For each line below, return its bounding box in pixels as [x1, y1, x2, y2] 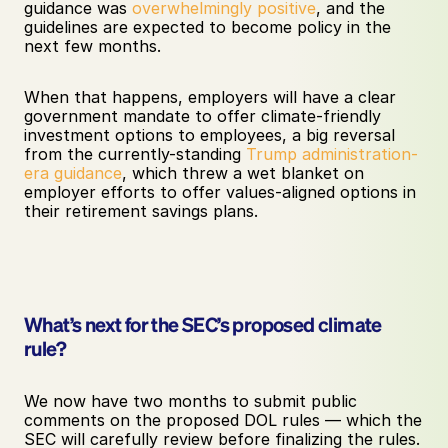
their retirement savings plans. [24, 201, 258, 221]
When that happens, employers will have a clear [24, 87, 396, 107]
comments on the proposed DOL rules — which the [24, 410, 422, 430]
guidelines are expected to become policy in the [24, 17, 391, 37]
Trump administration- [246, 144, 418, 164]
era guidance [24, 163, 122, 183]
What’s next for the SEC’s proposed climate [24, 311, 382, 337]
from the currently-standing [24, 144, 246, 164]
